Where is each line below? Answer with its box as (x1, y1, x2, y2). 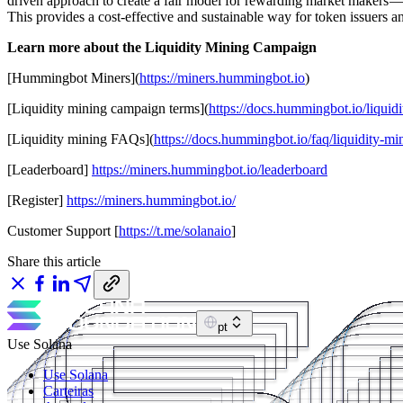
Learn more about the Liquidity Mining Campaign (7, 39, 317, 55)
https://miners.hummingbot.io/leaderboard (92, 161, 327, 177)
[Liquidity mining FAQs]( (7, 130, 154, 147)
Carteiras (43, 382, 94, 399)
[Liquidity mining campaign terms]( (7, 100, 209, 116)
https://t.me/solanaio (119, 222, 231, 238)
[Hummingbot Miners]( (7, 69, 139, 85)
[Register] (7, 192, 67, 208)
